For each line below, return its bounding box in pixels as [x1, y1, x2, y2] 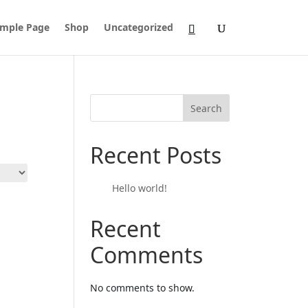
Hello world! [112, 181, 168, 195]
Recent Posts [90, 140, 222, 170]
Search [190, 101, 223, 115]
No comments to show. [90, 281, 195, 294]
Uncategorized [104, 21, 173, 34]
